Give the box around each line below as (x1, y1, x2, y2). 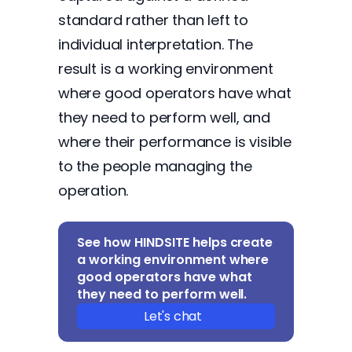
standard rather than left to (58, 10, 249, 30)
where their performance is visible (58, 132, 292, 152)
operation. (58, 181, 129, 200)
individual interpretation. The (58, 35, 253, 54)
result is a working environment (58, 59, 273, 79)
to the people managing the (58, 156, 252, 176)
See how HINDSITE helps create (77, 233, 273, 251)
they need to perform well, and (58, 108, 270, 127)
